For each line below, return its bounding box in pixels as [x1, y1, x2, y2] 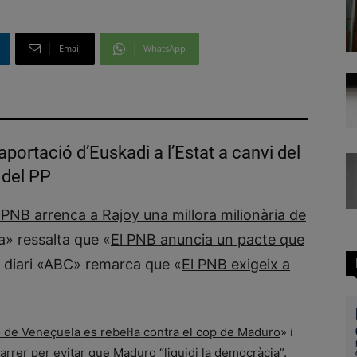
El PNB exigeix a [182, 256, 290, 273]
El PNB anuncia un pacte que [111, 231, 304, 248]
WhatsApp [143, 42, 186, 54]
